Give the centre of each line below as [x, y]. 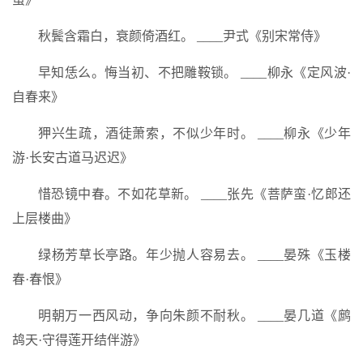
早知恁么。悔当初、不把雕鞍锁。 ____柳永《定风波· [194, 73]
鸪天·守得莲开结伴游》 [79, 340]
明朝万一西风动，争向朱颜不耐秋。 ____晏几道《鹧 [194, 316]
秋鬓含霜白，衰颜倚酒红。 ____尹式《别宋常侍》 [182, 36]
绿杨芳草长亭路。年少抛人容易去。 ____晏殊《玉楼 [194, 255]
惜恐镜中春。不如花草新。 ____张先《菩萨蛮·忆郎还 [194, 194]
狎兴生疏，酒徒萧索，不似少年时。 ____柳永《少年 [194, 133]
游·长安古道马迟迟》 [73, 158]
